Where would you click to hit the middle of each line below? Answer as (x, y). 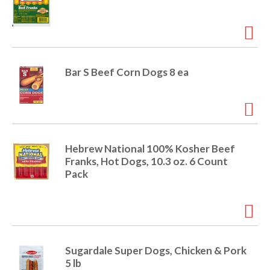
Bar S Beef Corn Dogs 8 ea (127, 72)
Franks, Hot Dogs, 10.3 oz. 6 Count (146, 162)
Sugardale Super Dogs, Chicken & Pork (156, 251)
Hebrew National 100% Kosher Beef (150, 149)
